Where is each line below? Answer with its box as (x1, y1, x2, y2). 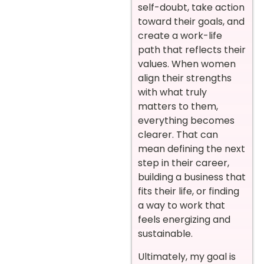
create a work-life (138, 29, 222, 43)
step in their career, (138, 156, 229, 170)
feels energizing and (138, 213, 230, 227)
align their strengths (138, 71, 232, 85)
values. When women (138, 57, 236, 71)
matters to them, (138, 100, 218, 114)
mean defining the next (138, 142, 245, 156)
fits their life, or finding (138, 184, 239, 199)
